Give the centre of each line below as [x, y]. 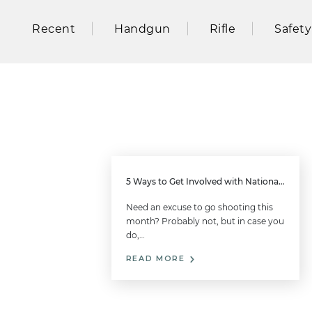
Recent [54, 29]
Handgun [142, 29]
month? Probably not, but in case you [205, 221]
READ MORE [157, 259]
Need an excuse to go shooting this [199, 208]
